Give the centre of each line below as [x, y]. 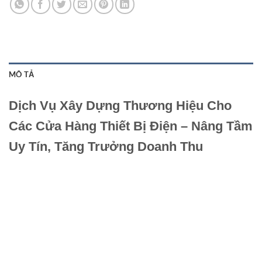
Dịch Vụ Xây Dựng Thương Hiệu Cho [120, 106]
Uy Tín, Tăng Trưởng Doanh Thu [106, 147]
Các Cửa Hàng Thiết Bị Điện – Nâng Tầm [131, 126]
